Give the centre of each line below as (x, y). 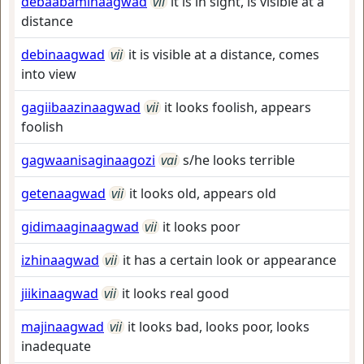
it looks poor (201, 227)
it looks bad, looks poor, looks (219, 327)
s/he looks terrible (239, 160)
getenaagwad (63, 193)
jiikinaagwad (60, 293)
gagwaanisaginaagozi (88, 160)
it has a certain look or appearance (230, 260)
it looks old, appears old (203, 193)
